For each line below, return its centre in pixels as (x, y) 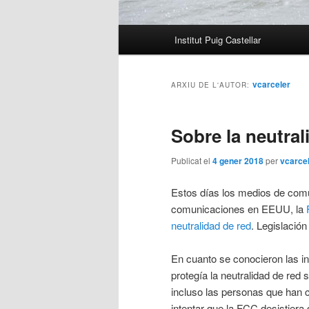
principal (137, 50)
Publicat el (192, 161)
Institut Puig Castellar (218, 40)
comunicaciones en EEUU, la (239, 208)
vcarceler (271, 84)
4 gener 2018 (238, 161)
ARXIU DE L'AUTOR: (212, 85)
